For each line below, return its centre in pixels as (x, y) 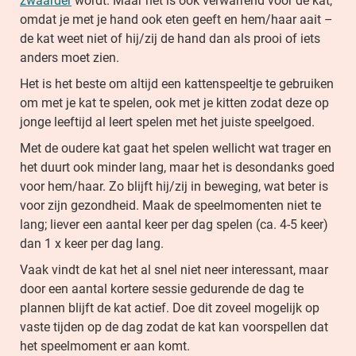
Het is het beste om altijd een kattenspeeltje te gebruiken (177, 84)
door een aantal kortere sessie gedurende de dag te (162, 289)
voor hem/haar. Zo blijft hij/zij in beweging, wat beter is (174, 186)
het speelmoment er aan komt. (105, 346)
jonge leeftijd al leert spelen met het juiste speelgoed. (167, 122)
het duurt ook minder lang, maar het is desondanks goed (177, 167)
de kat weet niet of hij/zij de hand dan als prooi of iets (170, 39)
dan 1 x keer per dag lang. (93, 244)
